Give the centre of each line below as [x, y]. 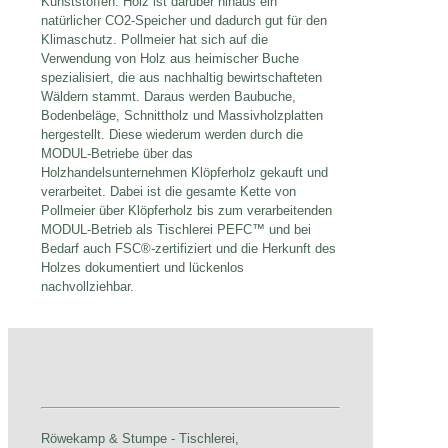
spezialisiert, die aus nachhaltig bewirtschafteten [181, 78]
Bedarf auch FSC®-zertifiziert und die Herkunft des [188, 249]
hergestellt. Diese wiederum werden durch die [172, 135]
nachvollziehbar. [87, 287]
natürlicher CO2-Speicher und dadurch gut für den [184, 21]
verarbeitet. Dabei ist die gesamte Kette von [168, 192]
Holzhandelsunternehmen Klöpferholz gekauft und [184, 173]
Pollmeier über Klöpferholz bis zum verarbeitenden [186, 211]
